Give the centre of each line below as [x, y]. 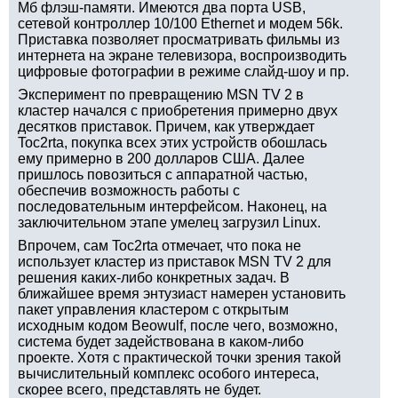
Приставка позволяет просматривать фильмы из [179, 40]
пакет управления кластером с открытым [153, 310]
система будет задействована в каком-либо [161, 342]
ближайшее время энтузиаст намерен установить [182, 294]
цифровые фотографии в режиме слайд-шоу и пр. [183, 72]
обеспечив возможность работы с [129, 191]
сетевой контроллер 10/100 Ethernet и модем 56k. [180, 24]
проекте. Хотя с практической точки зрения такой [179, 358]
